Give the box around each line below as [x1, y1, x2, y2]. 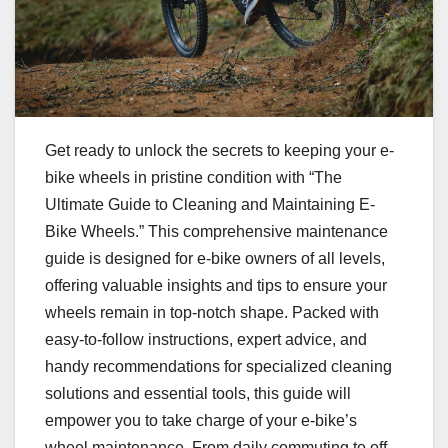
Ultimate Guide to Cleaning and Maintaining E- [45, 196, 375, 214]
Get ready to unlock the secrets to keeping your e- [45, 142, 394, 160]
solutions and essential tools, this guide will [45, 385, 351, 403]
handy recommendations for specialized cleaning [45, 358, 392, 376]
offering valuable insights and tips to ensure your [45, 277, 387, 295]
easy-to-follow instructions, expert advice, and [45, 331, 367, 349]
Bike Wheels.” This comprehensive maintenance [45, 223, 388, 241]
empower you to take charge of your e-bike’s [45, 412, 357, 430]
